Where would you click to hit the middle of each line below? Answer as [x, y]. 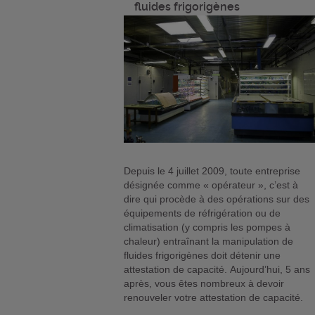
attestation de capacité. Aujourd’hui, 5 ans [217, 269]
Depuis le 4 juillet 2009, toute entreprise [212, 171]
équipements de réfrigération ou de [202, 213]
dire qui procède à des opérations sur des [217, 199]
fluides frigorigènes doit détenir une [202, 255]
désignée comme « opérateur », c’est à [211, 185]
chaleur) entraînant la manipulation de [209, 241]
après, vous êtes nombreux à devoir [204, 283]
